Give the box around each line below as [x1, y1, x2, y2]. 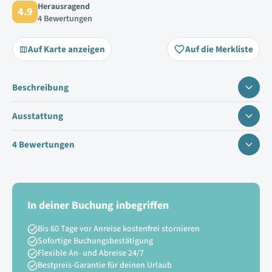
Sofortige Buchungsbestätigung [38, 235, 153, 247]
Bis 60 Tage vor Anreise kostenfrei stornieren [38, 223, 200, 235]
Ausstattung [12, 109, 63, 123]
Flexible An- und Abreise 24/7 [38, 247, 144, 259]
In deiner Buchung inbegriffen [27, 198, 169, 213]
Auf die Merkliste [185, 42, 253, 56]
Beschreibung [12, 81, 69, 94]
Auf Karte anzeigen [28, 42, 105, 56]
